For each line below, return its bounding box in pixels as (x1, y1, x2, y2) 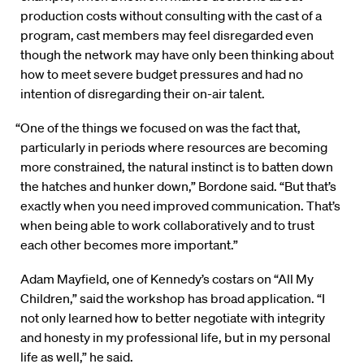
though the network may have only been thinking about (20, 46, 334, 63)
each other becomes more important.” (20, 236, 238, 253)
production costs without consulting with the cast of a (20, 7, 322, 24)
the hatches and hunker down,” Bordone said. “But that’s (20, 178, 336, 195)
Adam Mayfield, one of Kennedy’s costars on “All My (20, 271, 314, 288)
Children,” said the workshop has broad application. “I (20, 290, 325, 307)
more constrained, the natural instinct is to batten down (20, 158, 333, 175)
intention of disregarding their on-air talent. (20, 85, 265, 102)
